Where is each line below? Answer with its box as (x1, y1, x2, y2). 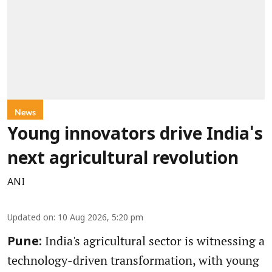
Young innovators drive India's (7, 125, 263, 146)
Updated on (7, 213, 53, 224)
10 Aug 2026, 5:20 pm (58, 213, 143, 224)
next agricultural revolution (7, 149, 239, 171)
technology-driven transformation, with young (7, 252, 259, 269)
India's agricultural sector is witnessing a (42, 233, 265, 250)
